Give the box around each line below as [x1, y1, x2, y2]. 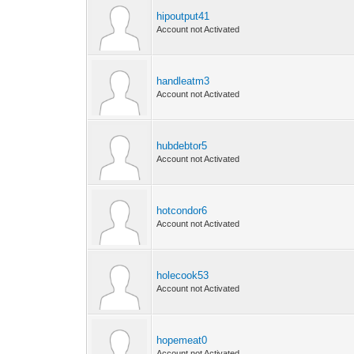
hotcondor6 [156, 205, 208, 217]
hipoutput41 [156, 10, 210, 22]
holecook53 [156, 269, 209, 281]
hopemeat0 [156, 334, 208, 346]
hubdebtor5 [156, 140, 208, 152]
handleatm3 [156, 75, 210, 87]
